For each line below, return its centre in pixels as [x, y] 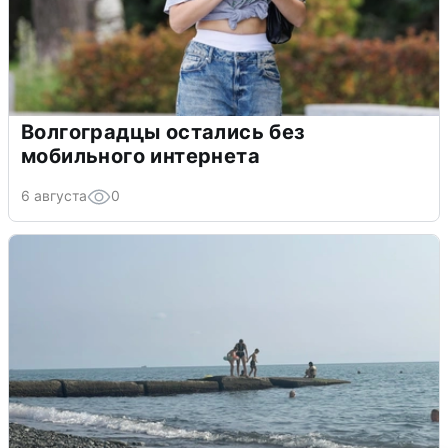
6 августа [54, 195]
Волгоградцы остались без [163, 131]
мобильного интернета [140, 155]
